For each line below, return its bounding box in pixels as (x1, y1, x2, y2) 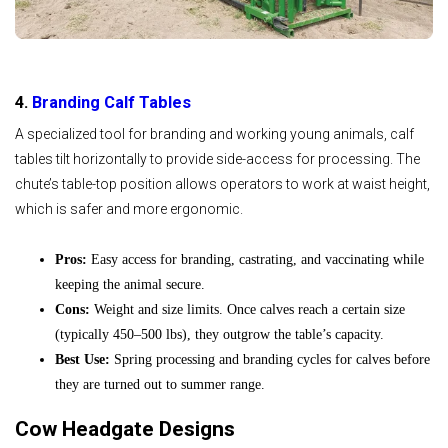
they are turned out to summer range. (55, 376, 265, 392)
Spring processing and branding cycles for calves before (110, 351, 430, 367)
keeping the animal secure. (55, 276, 205, 292)
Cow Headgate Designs (15, 416, 235, 441)
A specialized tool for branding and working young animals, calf (15, 126, 414, 143)
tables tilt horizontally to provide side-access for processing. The (15, 151, 420, 168)
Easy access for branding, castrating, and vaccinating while (87, 251, 424, 267)
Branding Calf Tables (32, 92, 191, 112)
